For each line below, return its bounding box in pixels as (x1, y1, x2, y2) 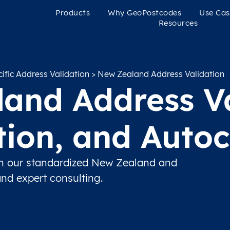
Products (55, 8, 90, 17)
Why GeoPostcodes (108, 8, 182, 17)
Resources (158, 18, 198, 28)
